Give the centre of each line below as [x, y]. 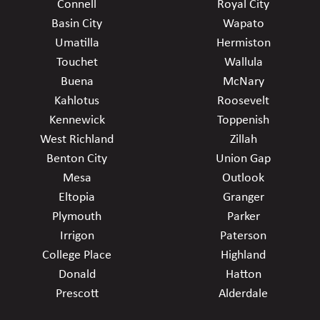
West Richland [77, 139]
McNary [243, 81]
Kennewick [77, 120]
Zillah [243, 139]
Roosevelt [243, 101]
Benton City [77, 159]
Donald [77, 274]
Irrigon [77, 236]
